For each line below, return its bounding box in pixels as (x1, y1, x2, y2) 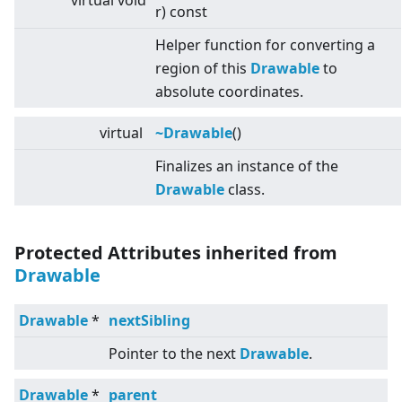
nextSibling (109, 310, 190, 331)
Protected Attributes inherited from (14, 240, 337, 266)
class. (224, 179, 265, 200)
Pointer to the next (109, 344, 240, 364)
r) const (155, 2, 207, 22)
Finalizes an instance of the (155, 156, 338, 177)
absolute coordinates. (155, 82, 303, 102)
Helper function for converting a (155, 35, 375, 56)
